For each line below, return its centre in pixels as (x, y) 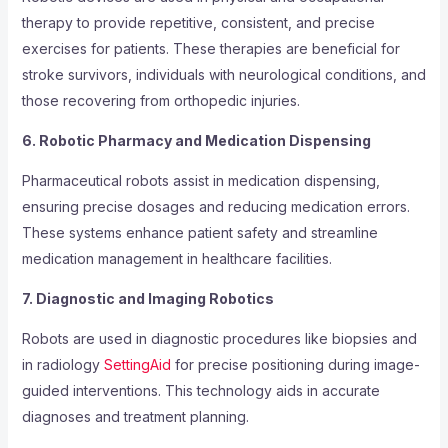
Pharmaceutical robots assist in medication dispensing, (200, 181)
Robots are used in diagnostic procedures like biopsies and (219, 339)
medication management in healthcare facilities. (176, 259)
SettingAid (137, 365)
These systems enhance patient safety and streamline (199, 233)
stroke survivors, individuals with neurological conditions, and (223, 75)
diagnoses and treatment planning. (135, 417)
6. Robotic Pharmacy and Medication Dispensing (196, 141)
